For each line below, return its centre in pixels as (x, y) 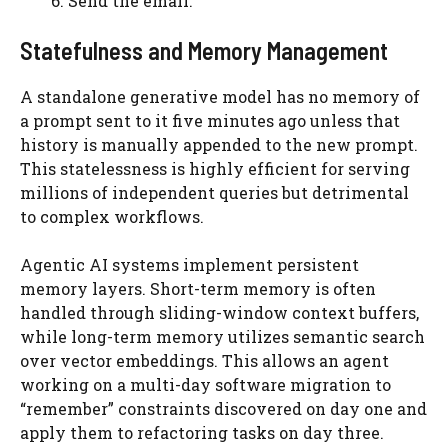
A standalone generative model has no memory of (220, 96)
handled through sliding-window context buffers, (219, 312)
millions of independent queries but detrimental (214, 192)
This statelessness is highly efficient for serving (215, 168)
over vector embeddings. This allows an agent (204, 360)
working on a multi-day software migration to (205, 384)
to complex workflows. (112, 216)
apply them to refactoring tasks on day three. (202, 432)
